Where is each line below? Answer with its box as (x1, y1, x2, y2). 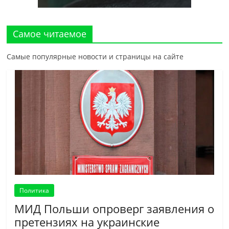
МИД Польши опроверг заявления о (14, 201, 215, 217)
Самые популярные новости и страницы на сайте (7, 52, 184, 62)
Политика (19, 186, 50, 195)
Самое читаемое (13, 28, 87, 40)
